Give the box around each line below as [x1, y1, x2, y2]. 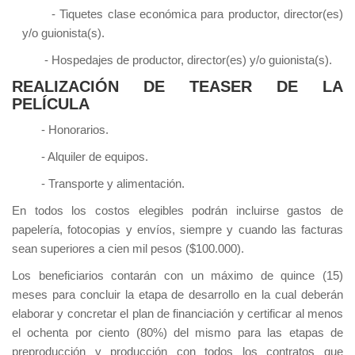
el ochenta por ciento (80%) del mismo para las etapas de [12, 326, 343, 340]
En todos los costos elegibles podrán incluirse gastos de [12, 204, 343, 218]
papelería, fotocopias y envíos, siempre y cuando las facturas [12, 223, 343, 237]
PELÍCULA [12, 95, 90, 113]
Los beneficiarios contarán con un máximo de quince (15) [12, 269, 343, 283]
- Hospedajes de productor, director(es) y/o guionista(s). [21, 53, 332, 67]
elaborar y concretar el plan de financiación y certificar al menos [12, 307, 343, 321]
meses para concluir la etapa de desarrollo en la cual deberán [12, 288, 343, 302]
